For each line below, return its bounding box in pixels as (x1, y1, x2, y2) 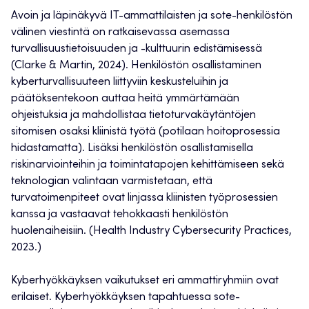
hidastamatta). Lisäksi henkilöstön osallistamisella (11, 143, 253, 154)
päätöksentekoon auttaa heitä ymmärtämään (11, 93, 239, 105)
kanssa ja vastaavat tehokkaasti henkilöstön (11, 209, 228, 221)
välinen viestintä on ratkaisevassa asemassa (11, 27, 230, 39)
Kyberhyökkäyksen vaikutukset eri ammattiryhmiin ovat (11, 275, 279, 287)
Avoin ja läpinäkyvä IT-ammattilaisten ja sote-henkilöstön (11, 10, 292, 22)
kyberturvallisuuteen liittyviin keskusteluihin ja (11, 77, 228, 88)
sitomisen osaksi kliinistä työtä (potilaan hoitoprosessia (11, 126, 280, 138)
